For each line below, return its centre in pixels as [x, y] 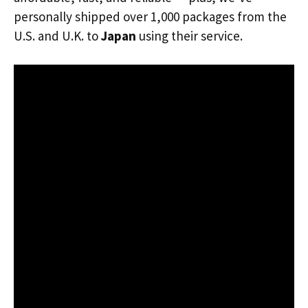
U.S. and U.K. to [57, 35]
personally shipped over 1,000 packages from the [150, 16]
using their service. [189, 35]
